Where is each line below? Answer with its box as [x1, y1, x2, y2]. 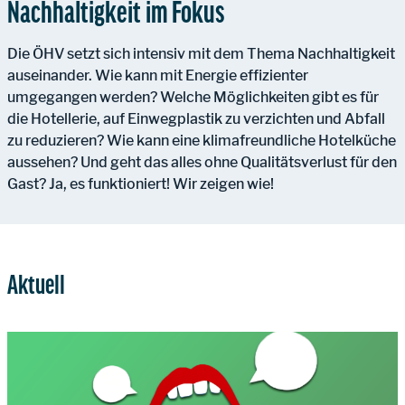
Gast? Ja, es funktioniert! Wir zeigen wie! [7, 174, 274, 193]
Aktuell [7, 268, 65, 297]
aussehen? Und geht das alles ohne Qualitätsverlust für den [7, 153, 397, 171]
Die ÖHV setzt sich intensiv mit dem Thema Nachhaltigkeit [7, 44, 395, 62]
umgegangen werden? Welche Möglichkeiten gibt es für [7, 88, 379, 106]
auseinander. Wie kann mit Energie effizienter [7, 66, 308, 84]
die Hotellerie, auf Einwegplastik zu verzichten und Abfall [7, 109, 385, 127]
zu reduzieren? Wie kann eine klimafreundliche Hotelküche [7, 131, 396, 149]
